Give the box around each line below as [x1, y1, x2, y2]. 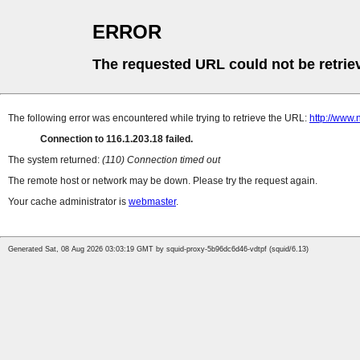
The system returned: [8, 154, 102, 166]
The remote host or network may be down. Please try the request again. [8, 175, 317, 187]
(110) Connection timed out [102, 154, 220, 166]
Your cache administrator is [8, 196, 129, 208]
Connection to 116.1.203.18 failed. [40, 133, 193, 145]
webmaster [129, 196, 176, 208]
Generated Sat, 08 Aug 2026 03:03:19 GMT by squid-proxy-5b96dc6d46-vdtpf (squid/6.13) [8, 245, 309, 254]
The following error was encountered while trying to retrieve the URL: [8, 112, 309, 125]
